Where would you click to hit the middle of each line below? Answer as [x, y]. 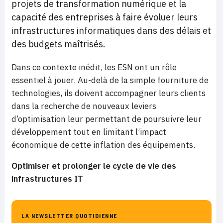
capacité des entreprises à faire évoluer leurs [105, 17]
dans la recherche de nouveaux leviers [84, 106]
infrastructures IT [47, 179]
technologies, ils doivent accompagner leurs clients [109, 93]
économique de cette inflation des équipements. [103, 145]
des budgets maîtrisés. [58, 44]
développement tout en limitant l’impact [89, 132]
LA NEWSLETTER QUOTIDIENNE [69, 216]
